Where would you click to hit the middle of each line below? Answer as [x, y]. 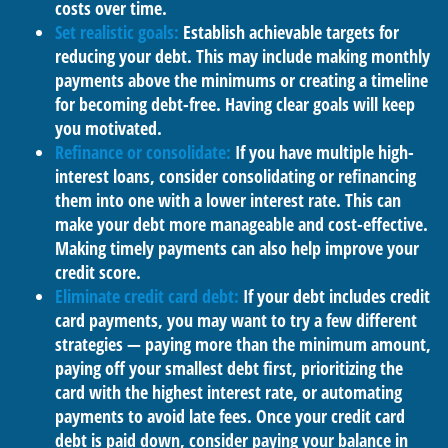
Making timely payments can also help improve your [237, 248]
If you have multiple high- [324, 152]
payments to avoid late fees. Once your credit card [230, 416]
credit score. [98, 272]
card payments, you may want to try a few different [236, 320]
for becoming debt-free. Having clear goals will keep [235, 104]
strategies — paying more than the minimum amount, [243, 344]
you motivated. [108, 128]
